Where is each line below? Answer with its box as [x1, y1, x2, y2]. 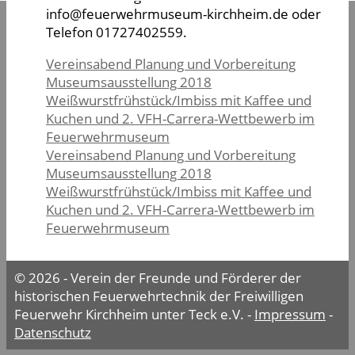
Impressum [254, 305, 326, 324]
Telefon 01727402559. [46, 23, 187, 42]
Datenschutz [14, 323, 91, 342]
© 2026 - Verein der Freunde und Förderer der [14, 269, 301, 288]
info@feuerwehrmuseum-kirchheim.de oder [46, 5, 321, 24]
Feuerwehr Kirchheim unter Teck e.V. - [14, 305, 254, 324]
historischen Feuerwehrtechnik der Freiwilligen [14, 287, 303, 306]
